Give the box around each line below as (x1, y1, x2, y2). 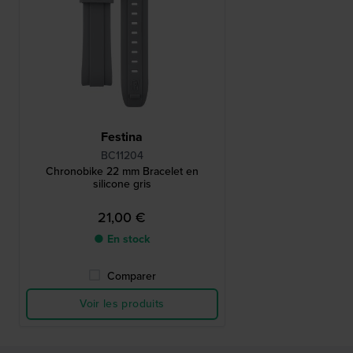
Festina (101, 128, 143, 147)
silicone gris (92, 176, 151, 193)
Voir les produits (80, 295, 165, 313)
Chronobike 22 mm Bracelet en (45, 163, 199, 180)
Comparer (106, 268, 156, 285)
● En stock (94, 231, 150, 248)
